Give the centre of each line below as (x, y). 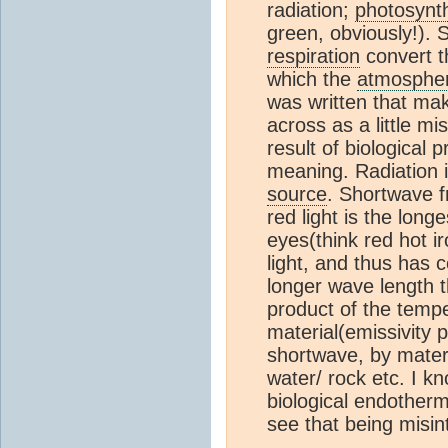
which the (312, 78)
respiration (313, 55)
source (297, 193)
